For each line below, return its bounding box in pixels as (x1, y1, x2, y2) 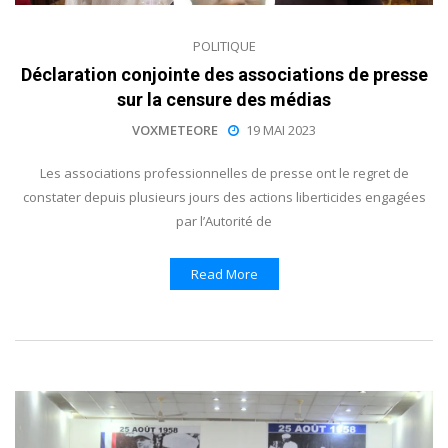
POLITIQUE (192, 37, 256, 56)
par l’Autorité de (176, 212, 272, 231)
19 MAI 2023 (246, 121, 316, 140)
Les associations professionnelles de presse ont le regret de (39, 164, 409, 183)
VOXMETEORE (132, 121, 218, 140)
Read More (190, 265, 258, 284)
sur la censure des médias (117, 89, 331, 111)
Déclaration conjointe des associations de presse (20, 64, 428, 86)
